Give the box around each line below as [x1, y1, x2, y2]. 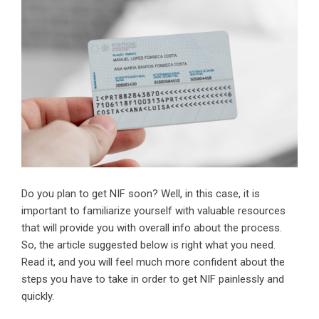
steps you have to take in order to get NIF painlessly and [21, 273, 284, 286]
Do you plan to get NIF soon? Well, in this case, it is [21, 187, 260, 201]
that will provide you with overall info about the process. [21, 221, 282, 235]
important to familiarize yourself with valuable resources [21, 204, 286, 218]
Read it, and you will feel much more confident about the [21, 256, 285, 269]
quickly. [21, 290, 54, 303]
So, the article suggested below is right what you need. [21, 239, 276, 252]
